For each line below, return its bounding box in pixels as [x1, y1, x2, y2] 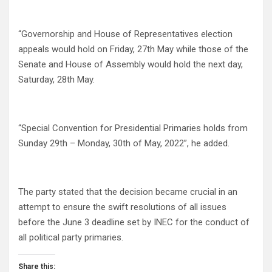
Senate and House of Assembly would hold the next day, [18, 59, 243, 70]
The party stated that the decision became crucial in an [18, 186, 237, 198]
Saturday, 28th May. [18, 74, 95, 86]
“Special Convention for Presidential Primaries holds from [18, 123, 248, 134]
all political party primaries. [18, 232, 123, 243]
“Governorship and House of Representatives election [18, 29, 233, 40]
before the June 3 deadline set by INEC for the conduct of [18, 217, 250, 228]
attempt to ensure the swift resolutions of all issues [18, 202, 226, 213]
